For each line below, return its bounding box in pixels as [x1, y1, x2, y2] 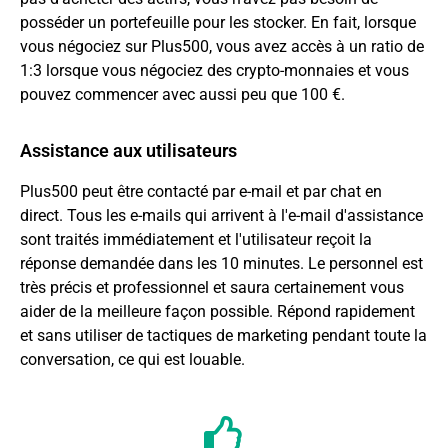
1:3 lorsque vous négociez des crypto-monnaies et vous [20, 61, 409, 81]
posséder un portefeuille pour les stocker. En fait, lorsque [20, 13, 416, 33]
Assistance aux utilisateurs [20, 139, 237, 161]
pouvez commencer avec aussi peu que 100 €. [20, 85, 345, 105]
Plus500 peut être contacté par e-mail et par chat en [20, 181, 382, 201]
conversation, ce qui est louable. [20, 349, 245, 369]
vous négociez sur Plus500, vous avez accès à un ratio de [20, 37, 424, 57]
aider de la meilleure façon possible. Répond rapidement [20, 301, 415, 321]
